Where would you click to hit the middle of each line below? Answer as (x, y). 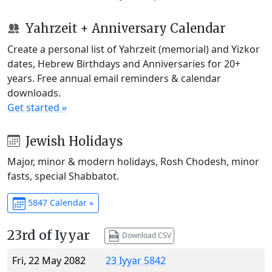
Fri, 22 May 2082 (49, 261)
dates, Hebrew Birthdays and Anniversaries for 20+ (124, 63)
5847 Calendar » (59, 203)
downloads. (34, 93)
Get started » (37, 107)
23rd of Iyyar (49, 236)
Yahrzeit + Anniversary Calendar (124, 28)
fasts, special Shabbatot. (63, 176)
